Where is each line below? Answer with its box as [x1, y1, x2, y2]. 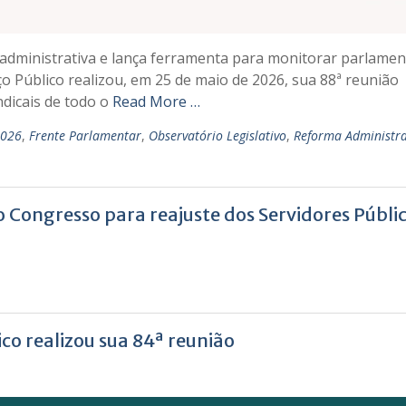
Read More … [112, 92, 200, 112]
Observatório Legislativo [149, 127, 286, 145]
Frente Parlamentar [29, 127, 141, 145]
